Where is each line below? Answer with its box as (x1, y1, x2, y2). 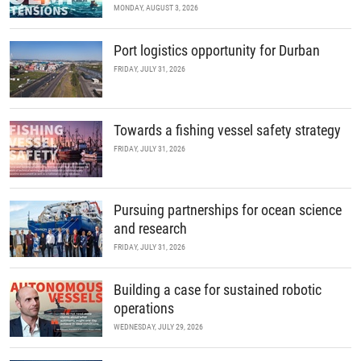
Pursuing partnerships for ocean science (114, 201, 342, 219)
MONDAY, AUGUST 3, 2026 (114, 3, 198, 13)
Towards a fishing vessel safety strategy (114, 122, 341, 139)
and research (114, 220, 187, 238)
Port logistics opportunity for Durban (114, 42, 320, 60)
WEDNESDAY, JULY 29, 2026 (114, 322, 203, 332)
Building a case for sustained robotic (114, 281, 322, 299)
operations (114, 300, 174, 317)
